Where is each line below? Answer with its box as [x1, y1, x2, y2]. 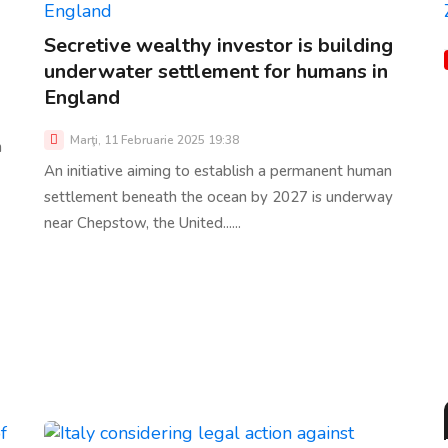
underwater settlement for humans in [44, 57, 388, 85]
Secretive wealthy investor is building [44, 31, 393, 59]
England [44, 83, 120, 111]
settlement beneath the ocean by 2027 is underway [44, 186, 393, 207]
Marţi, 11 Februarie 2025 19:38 [67, 131, 239, 148]
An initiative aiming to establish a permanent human [44, 160, 392, 181]
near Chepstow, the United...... [44, 212, 241, 233]
